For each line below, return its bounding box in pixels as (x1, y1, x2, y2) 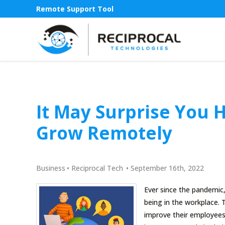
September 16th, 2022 (131, 163, 204, 173)
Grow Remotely (36, 121, 172, 145)
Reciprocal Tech (71, 163, 123, 173)
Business (36, 163, 65, 173)
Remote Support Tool (36, 4, 114, 14)
